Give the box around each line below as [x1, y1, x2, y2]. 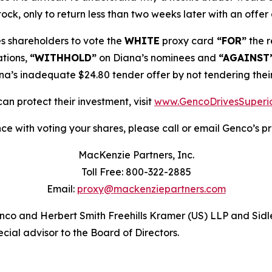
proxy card [160, 35, 214, 47]
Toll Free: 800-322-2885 [81, 166, 191, 178]
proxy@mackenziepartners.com [76, 183, 226, 195]
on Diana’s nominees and [97, 52, 219, 64]
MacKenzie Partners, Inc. [78, 149, 194, 161]
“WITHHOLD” [30, 52, 97, 64]
